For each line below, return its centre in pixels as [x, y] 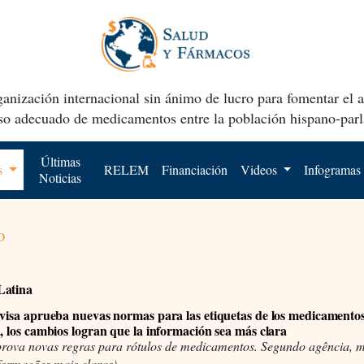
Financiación [194, 169]
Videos [260, 169]
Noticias [61, 177]
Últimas [60, 161]
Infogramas [333, 169]
